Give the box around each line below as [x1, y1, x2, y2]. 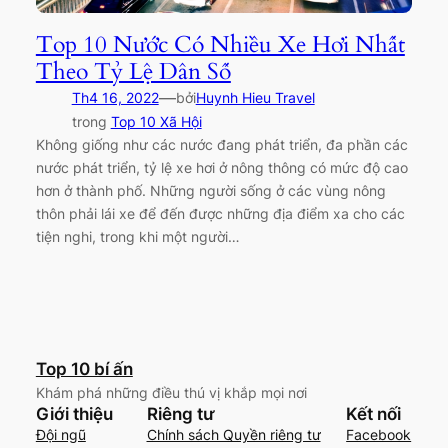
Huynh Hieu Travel [195, 89, 315, 107]
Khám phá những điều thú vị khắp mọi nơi [35, 383, 307, 401]
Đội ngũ [35, 425, 86, 443]
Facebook [346, 425, 412, 443]
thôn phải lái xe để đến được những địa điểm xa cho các [35, 205, 405, 223]
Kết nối [346, 403, 402, 424]
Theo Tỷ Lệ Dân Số [35, 56, 231, 88]
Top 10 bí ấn [35, 358, 133, 379]
